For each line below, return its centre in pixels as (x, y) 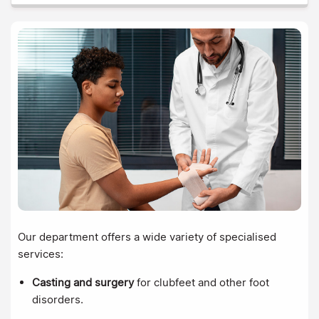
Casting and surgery (83, 282)
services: (42, 253)
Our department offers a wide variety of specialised (147, 236)
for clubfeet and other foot (202, 282)
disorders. (58, 299)
